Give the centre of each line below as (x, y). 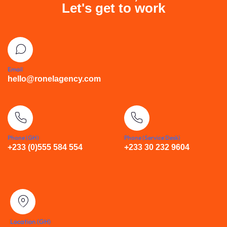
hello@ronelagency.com (54, 79)
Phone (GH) (23, 137)
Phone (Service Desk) (152, 137)
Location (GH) (30, 221)
